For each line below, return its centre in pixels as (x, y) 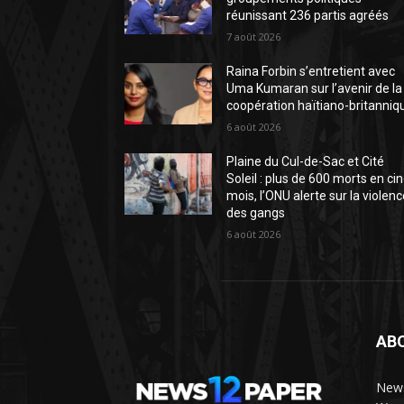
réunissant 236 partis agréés (308, 15)
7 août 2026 (254, 36)
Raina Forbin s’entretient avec (311, 71)
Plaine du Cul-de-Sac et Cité (306, 161)
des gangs (256, 212)
